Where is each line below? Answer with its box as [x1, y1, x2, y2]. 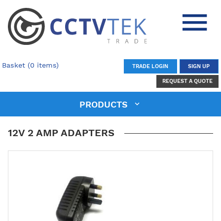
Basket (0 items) [2, 61, 59, 69]
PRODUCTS [79, 99, 131, 110]
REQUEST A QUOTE [162, 78, 213, 85]
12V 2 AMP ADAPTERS [8, 126, 114, 139]
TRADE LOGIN [132, 63, 168, 70]
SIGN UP [188, 63, 210, 70]
